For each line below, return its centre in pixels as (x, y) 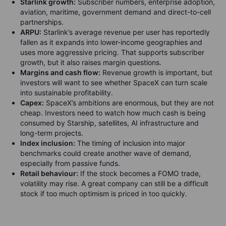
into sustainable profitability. (67, 93)
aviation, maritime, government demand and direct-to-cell (116, 12)
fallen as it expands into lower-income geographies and (111, 42)
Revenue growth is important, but (156, 72)
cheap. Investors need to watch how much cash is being (113, 113)
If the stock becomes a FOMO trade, (139, 173)
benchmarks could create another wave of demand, (106, 153)
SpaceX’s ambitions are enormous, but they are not (129, 103)
